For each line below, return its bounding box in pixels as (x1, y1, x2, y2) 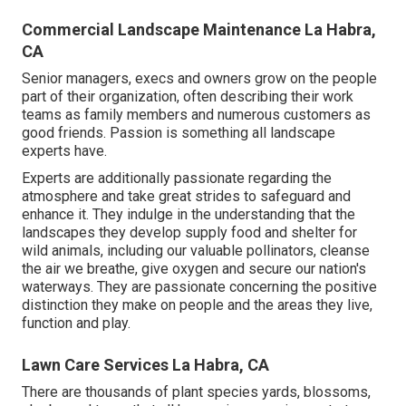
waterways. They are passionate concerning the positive (22, 278, 377, 296)
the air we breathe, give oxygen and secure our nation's (22, 260, 366, 278)
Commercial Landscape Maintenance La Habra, (22, 20, 376, 40)
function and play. (22, 314, 130, 333)
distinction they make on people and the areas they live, (22, 296, 372, 314)
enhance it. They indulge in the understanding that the (22, 206, 355, 224)
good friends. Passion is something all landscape (22, 124, 335, 142)
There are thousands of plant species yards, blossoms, (22, 383, 371, 401)
